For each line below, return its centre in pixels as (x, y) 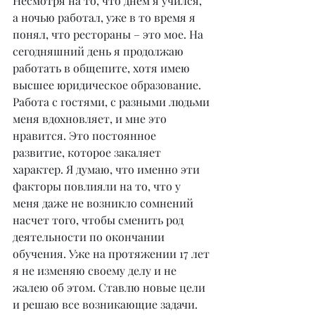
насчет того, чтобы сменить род (99, 219)
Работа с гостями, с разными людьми (112, 101)
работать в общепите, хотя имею (103, 67)
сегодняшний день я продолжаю (99, 51)
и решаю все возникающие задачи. (105, 304)
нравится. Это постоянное (86, 135)
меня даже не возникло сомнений (104, 202)
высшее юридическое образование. (108, 84)
